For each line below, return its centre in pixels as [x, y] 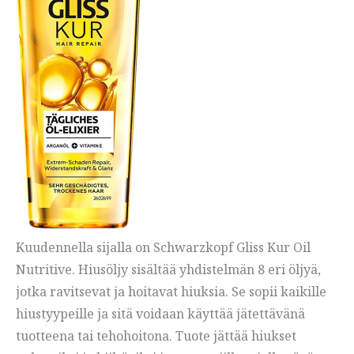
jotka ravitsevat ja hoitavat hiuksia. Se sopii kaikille [171, 292]
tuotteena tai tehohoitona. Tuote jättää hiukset [156, 336]
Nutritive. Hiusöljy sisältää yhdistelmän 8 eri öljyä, [168, 270]
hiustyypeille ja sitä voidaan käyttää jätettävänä [160, 314]
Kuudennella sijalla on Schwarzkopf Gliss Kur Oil [163, 248]
